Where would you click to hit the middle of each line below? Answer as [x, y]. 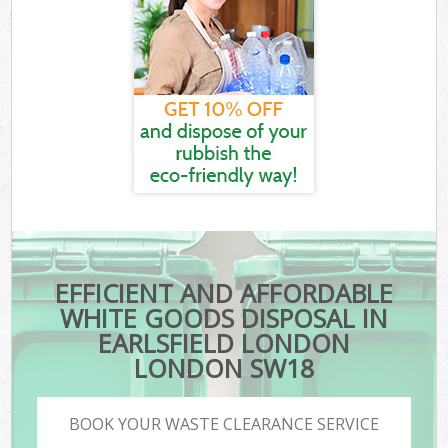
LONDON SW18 [223, 368]
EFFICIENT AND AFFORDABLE [223, 293]
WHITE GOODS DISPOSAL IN [223, 318]
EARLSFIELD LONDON [223, 343]
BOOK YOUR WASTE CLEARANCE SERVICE [224, 423]
